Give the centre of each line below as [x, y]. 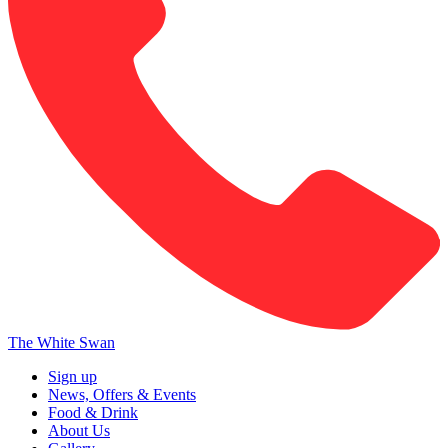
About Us [79, 430]
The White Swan [61, 342]
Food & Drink [93, 412]
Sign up [72, 376]
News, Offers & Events [122, 394]
